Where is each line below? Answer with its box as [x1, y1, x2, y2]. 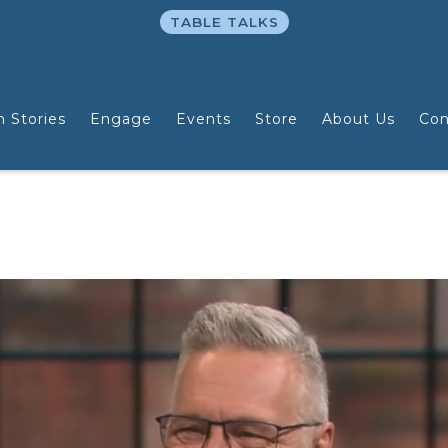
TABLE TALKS [169, 14, 279, 30]
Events [175, 109, 231, 128]
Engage [89, 109, 152, 128]
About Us [321, 109, 395, 128]
